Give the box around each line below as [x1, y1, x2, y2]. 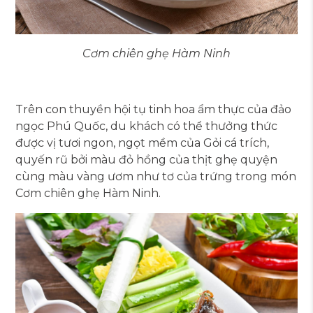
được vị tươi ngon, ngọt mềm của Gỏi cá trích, [15, 136, 270, 150]
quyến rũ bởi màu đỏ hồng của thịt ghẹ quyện [15, 152, 278, 166]
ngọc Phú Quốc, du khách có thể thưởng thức [15, 119, 278, 133]
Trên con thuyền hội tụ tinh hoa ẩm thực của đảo [15, 102, 292, 116]
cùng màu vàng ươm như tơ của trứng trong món [15, 169, 297, 183]
